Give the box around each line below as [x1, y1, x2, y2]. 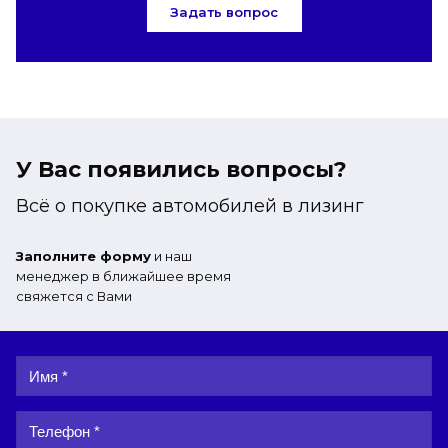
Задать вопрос [170, 4, 278, 20]
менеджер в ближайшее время [16, 268, 231, 284]
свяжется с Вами [16, 288, 132, 304]
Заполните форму [16, 248, 151, 264]
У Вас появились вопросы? [16, 156, 347, 183]
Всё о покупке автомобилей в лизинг [16, 195, 364, 217]
